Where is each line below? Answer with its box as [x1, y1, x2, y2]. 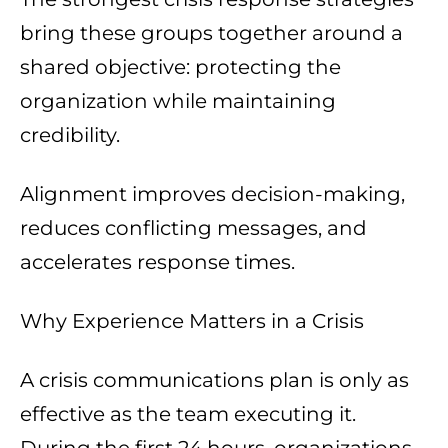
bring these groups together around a [20, 21, 403, 46]
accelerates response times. [20, 250, 295, 275]
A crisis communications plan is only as [20, 368, 409, 393]
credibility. [20, 123, 120, 148]
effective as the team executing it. [20, 402, 356, 427]
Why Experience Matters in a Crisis [20, 309, 364, 334]
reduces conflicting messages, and [20, 216, 367, 241]
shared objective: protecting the [20, 55, 341, 80]
